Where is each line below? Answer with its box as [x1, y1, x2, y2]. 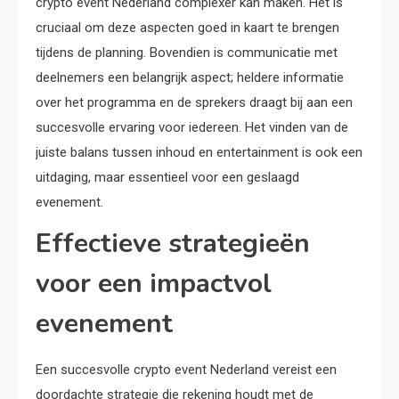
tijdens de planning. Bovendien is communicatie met [36, 45, 338, 61]
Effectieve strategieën [36, 225, 310, 262]
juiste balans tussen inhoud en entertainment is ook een [36, 144, 362, 160]
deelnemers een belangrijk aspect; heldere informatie [36, 69, 344, 85]
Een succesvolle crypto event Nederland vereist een [36, 362, 337, 378]
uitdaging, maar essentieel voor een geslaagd [36, 169, 299, 185]
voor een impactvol [36, 265, 272, 302]
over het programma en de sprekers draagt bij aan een [36, 94, 353, 110]
